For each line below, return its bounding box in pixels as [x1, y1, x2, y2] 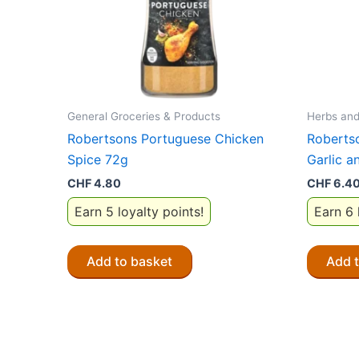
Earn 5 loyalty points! [75, 203, 204, 220]
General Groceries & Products [67, 109, 220, 123]
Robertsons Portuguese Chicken [67, 131, 264, 147]
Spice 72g [67, 151, 128, 168]
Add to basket [87, 252, 172, 269]
